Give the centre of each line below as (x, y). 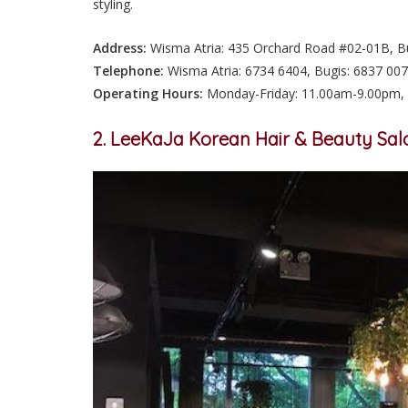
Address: (120, 47)
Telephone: (128, 70)
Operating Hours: (148, 93)
